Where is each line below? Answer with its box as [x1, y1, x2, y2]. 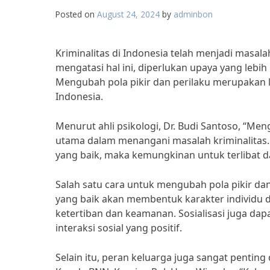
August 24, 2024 [97, 8, 160, 20]
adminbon [174, 8, 213, 20]
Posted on [55, 8, 97, 20]
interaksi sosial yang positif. [55, 221, 182, 234]
